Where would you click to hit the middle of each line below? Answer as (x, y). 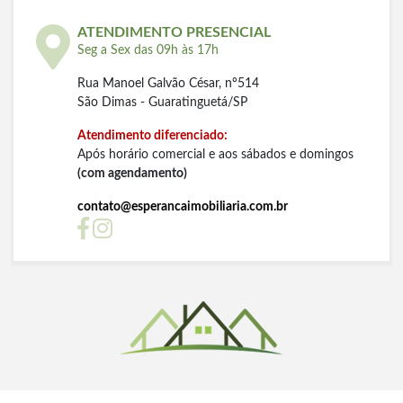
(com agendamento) (132, 173)
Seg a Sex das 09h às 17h (148, 50)
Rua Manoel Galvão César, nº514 (168, 83)
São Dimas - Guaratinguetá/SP (162, 102)
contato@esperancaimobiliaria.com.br (183, 206)
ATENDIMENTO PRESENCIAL (174, 32)
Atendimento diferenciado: (152, 135)
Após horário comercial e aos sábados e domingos (215, 154)
